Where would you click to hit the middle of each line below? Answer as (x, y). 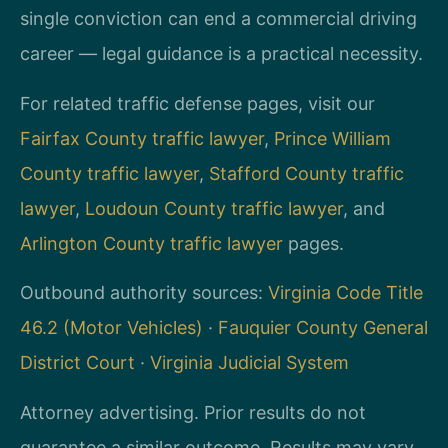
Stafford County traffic (306, 173)
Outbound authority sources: (144, 293)
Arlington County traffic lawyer (151, 243)
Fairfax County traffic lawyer (142, 138)
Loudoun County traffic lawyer (214, 208)
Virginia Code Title (345, 293)
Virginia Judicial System (249, 363)
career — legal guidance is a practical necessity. (221, 54)
